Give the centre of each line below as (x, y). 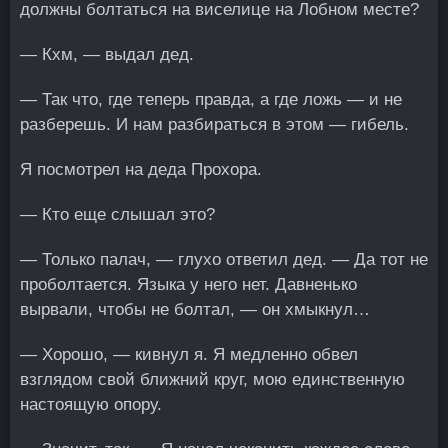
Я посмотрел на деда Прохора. (141, 169)
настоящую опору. (91, 404)
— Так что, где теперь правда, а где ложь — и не (211, 99)
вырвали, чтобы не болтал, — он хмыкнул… (195, 309)
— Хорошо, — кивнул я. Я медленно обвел (189, 354)
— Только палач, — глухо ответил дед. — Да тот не (224, 259)
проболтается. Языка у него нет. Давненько (188, 284)
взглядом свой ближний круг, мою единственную (212, 379)
